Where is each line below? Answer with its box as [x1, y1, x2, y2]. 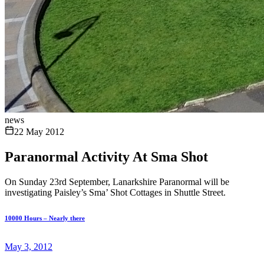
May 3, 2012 [5, 241, 52, 252]
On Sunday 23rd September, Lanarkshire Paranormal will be [5, 176, 229, 187]
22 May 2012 [14, 127, 64, 137]
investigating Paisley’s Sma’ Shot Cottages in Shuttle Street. [5, 187, 226, 197]
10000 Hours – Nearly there [5, 214, 85, 222]
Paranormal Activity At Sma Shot [5, 148, 208, 164]
